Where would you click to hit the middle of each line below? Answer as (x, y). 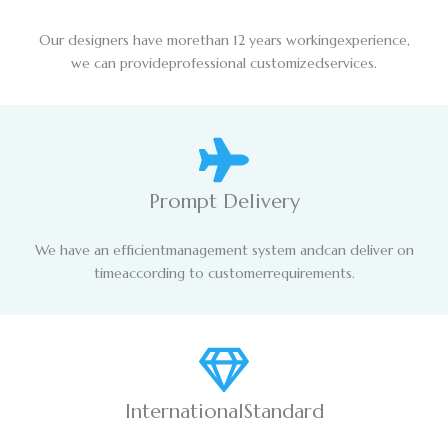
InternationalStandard (224, 412)
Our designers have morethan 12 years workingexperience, (224, 40)
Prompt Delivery (224, 202)
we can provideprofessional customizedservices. (224, 63)
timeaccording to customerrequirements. (224, 273)
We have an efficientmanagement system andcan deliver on (224, 250)
